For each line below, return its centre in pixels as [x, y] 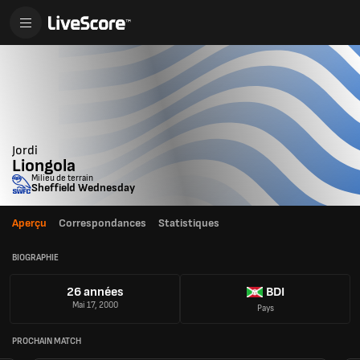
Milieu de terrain [62, 178]
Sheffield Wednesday [83, 188]
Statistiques [189, 223]
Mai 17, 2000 [95, 305]
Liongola [44, 166]
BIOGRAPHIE [35, 257]
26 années [95, 292]
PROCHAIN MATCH [47, 341]
